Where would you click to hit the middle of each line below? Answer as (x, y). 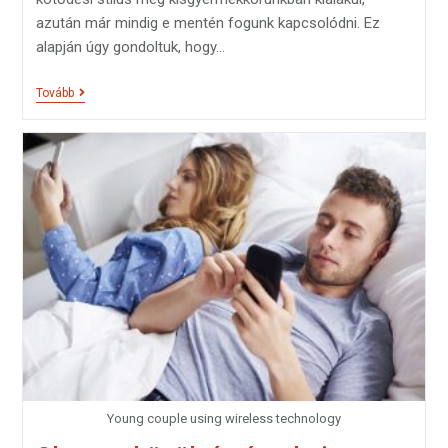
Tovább (54, 93)
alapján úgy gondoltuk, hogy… (130, 47)
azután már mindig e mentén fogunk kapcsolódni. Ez (207, 23)
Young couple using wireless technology (224, 419)
